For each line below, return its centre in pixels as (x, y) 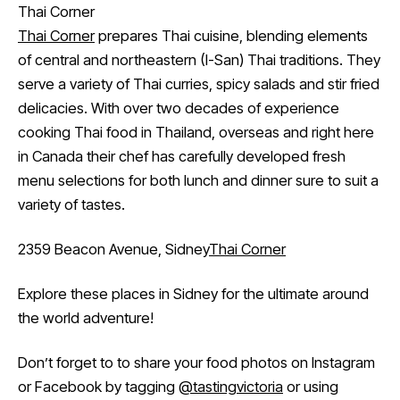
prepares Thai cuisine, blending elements (231, 36)
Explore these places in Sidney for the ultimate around (193, 294)
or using (311, 387)
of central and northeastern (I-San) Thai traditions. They (199, 60)
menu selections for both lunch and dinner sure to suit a (198, 181)
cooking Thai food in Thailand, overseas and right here (196, 133)
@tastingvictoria (231, 387)
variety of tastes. (71, 205)
